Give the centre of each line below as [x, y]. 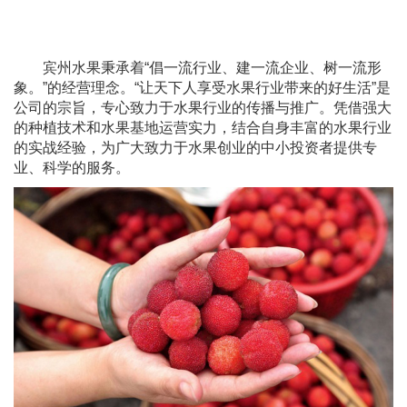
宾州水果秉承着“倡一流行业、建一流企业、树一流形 [212, 68]
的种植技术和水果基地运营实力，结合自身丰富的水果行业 [203, 128]
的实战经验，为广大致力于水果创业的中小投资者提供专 [195, 148]
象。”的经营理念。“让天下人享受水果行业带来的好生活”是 [202, 88]
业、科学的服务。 [72, 168]
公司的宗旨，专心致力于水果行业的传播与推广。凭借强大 [203, 108]
